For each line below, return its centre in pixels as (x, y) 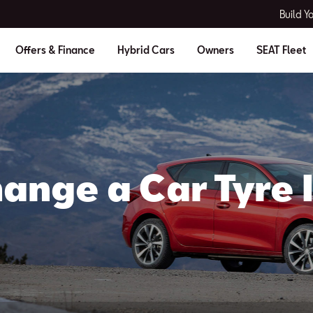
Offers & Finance (55, 50)
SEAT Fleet (281, 50)
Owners (215, 50)
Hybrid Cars (146, 50)
